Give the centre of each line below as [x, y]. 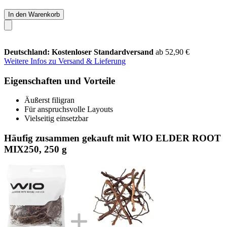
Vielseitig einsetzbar [56, 119]
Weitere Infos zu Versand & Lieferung [65, 61]
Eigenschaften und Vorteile [60, 81]
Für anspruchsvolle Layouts [69, 109]
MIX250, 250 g [35, 149]
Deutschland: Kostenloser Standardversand [80, 52]
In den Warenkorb [34, 14]
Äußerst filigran [49, 100]
